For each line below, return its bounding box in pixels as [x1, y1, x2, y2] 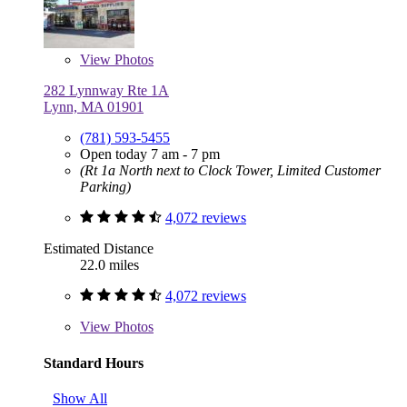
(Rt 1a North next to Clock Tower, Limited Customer [80, 163, 381, 179]
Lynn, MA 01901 [44, 99, 144, 115]
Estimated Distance [44, 241, 154, 257]
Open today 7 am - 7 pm [80, 146, 220, 163]
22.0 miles [80, 257, 139, 273]
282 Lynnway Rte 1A [44, 83, 169, 99]
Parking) [80, 179, 131, 195]
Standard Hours [44, 354, 144, 371]
